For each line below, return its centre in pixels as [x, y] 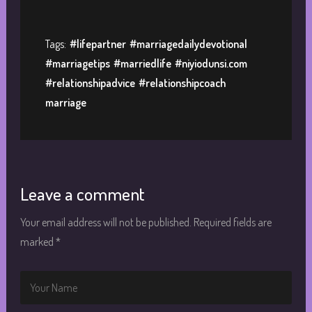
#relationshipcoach [182, 83]
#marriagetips [77, 63]
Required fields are [232, 222]
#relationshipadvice [90, 83]
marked [38, 241]
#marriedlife [142, 63]
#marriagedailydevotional [188, 44]
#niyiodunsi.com [211, 63]
